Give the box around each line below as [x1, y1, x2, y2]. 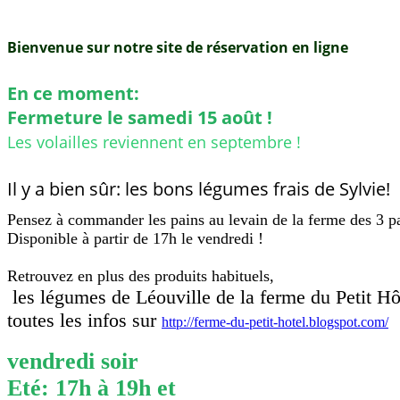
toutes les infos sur [7, 309, 162, 331]
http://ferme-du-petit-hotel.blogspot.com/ [162, 314, 388, 329]
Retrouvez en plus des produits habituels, [7, 267, 274, 285]
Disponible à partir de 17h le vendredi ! [7, 229, 263, 247]
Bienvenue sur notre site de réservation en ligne [7, 37, 348, 57]
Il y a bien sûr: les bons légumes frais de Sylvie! [7, 177, 390, 201]
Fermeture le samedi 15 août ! [7, 105, 272, 129]
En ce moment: [7, 81, 144, 105]
